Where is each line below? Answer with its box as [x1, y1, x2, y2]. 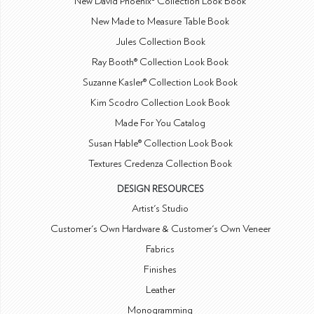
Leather [145, 284, 175, 295]
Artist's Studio [132, 203, 189, 214]
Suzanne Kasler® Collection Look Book [83, 76, 238, 88]
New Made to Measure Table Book [91, 15, 230, 27]
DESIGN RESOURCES [116, 184, 204, 194]
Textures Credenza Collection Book [88, 158, 233, 169]
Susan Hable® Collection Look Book [88, 137, 233, 149]
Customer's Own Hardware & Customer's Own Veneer [50, 223, 271, 234]
